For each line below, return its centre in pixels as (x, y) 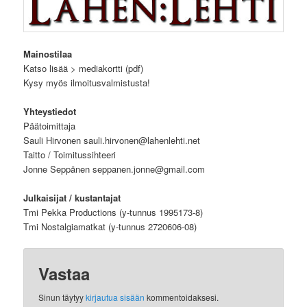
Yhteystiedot (50, 111)
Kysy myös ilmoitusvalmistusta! (87, 82)
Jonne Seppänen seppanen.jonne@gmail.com (114, 169)
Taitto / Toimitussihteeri (70, 154)
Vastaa (64, 274)
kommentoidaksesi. (182, 297)
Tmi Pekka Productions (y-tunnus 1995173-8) (113, 212)
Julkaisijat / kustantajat (72, 198)
